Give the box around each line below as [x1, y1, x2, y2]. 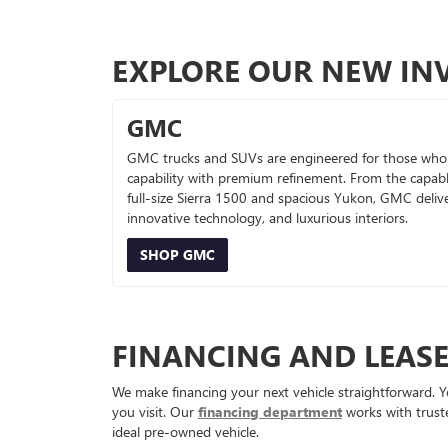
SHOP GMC [140, 245, 215, 265]
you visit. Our [112, 402, 198, 422]
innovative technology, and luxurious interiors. [127, 208, 408, 228]
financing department [198, 402, 342, 422]
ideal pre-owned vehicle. [112, 422, 259, 442]
